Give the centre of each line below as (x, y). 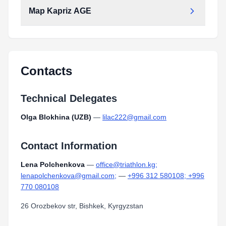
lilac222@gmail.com (134, 117)
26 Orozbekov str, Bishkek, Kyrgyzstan (82, 206)
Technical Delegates (69, 98)
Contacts (46, 71)
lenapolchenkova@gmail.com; (69, 176)
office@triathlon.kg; (127, 164)
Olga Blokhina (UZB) (56, 117)
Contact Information (69, 146)
